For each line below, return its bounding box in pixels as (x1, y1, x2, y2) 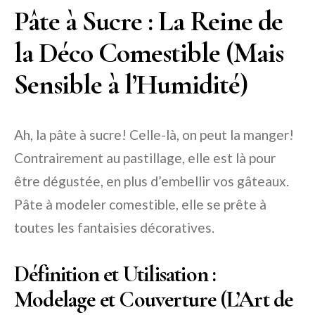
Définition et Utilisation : (14, 259, 217, 288)
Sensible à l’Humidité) (14, 67, 247, 101)
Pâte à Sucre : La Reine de (14, 4, 283, 38)
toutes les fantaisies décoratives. (14, 219, 214, 236)
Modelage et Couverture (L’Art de (14, 285, 293, 313)
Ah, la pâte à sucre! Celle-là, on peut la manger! (14, 126, 294, 143)
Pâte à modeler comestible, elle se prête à (14, 195, 266, 212)
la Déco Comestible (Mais (14, 35, 283, 70)
